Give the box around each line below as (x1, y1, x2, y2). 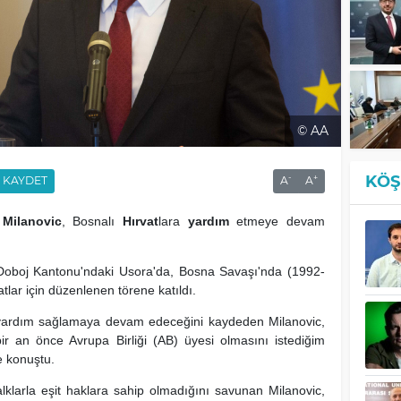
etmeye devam (228, 213, 326, 228)
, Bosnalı (61, 213, 124, 228)
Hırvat (123, 213, 159, 228)
